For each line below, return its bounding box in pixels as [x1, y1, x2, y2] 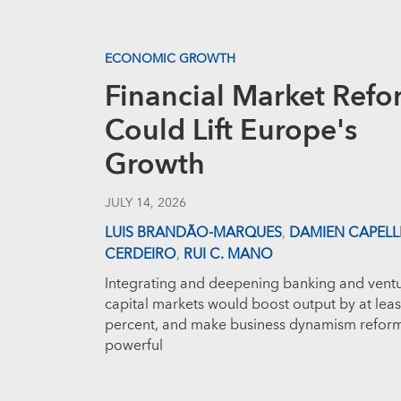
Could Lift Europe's [105, 107, 357, 156]
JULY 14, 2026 [105, 192, 186, 214]
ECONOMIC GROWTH [105, 48, 235, 70]
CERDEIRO [105, 242, 176, 267]
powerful [105, 333, 163, 358]
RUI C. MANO [183, 242, 273, 267]
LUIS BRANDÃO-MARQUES [105, 220, 282, 245]
